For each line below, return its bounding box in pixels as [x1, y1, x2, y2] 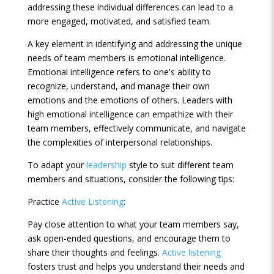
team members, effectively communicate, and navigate [27, 122, 246, 134]
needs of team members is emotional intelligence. [27, 52, 226, 64]
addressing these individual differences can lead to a [27, 1, 233, 13]
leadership [86, 159, 127, 171]
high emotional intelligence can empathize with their [27, 108, 233, 120]
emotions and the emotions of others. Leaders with [27, 94, 232, 106]
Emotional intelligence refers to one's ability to [27, 66, 211, 78]
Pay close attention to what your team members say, [27, 218, 239, 230]
